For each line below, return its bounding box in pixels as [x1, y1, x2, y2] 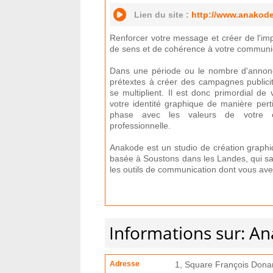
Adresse [110, 260, 140, 268]
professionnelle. [110, 121, 171, 130]
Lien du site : [134, 10, 191, 19]
